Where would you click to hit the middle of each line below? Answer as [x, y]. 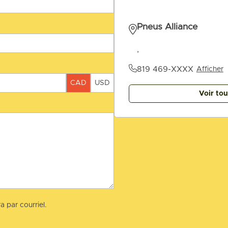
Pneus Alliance [167, 27]
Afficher [210, 69]
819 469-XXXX [165, 69]
